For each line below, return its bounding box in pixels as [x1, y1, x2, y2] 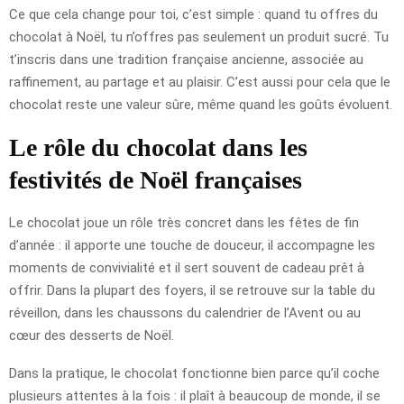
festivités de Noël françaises [9, 165, 302, 194]
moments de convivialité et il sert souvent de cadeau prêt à [9, 259, 364, 276]
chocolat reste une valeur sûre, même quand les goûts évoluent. [9, 96, 392, 113]
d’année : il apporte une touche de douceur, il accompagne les [9, 236, 375, 253]
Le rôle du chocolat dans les [9, 133, 308, 161]
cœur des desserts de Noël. [9, 326, 174, 344]
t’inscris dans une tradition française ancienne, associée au [9, 50, 363, 68]
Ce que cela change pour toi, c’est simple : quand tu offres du [9, 5, 378, 23]
